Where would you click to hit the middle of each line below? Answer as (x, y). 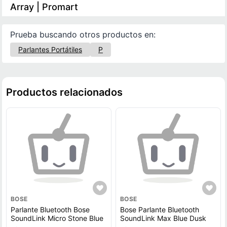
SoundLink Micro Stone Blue (57, 218)
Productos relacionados (64, 92)
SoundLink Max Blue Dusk (163, 218)
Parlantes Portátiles (50, 49)
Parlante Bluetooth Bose (50, 210)
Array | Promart (44, 7)
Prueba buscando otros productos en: (83, 34)
